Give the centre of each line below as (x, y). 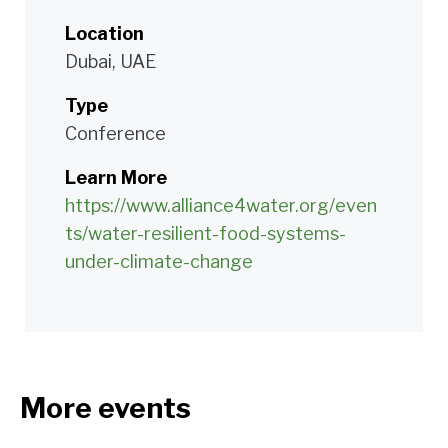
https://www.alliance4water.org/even (221, 205)
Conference (115, 133)
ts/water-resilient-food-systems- (205, 233)
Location (104, 33)
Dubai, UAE (110, 61)
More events (105, 407)
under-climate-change (159, 261)
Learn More (116, 177)
